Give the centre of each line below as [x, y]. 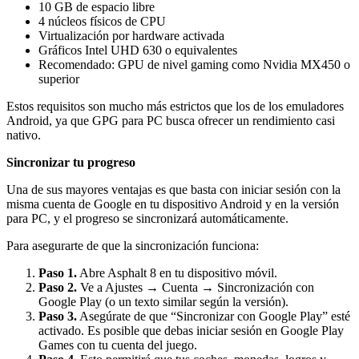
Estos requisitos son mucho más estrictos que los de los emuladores [175, 107]
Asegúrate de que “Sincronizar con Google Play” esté [214, 317]
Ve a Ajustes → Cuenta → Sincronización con [196, 288]
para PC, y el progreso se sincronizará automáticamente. [147, 219]
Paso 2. [58, 288]
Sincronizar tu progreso [71, 163]
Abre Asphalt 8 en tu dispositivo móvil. [177, 273]
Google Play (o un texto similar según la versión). [163, 302]
